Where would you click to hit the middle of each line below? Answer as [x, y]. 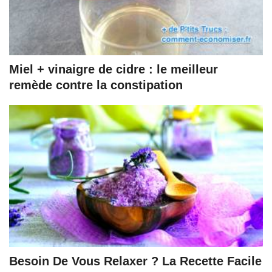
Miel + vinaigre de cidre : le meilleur [114, 70]
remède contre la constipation [96, 85]
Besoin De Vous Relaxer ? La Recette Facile [135, 261]
